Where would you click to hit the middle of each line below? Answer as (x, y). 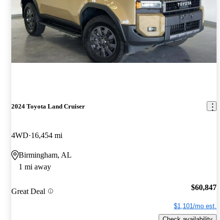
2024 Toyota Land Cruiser (48, 106)
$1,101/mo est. (195, 206)
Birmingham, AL (45, 155)
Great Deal (28, 191)
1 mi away (35, 166)
